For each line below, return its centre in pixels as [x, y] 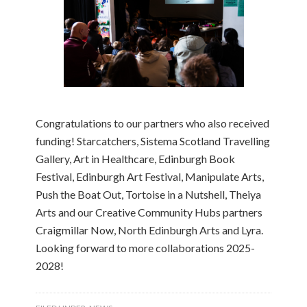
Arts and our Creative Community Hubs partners [149, 212]
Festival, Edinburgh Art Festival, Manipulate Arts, [150, 176]
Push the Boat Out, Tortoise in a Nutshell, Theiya [149, 194]
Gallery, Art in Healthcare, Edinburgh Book [136, 158]
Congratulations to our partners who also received [153, 123]
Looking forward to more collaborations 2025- [146, 247]
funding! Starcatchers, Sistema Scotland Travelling [153, 140]
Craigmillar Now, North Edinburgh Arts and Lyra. [150, 230]
